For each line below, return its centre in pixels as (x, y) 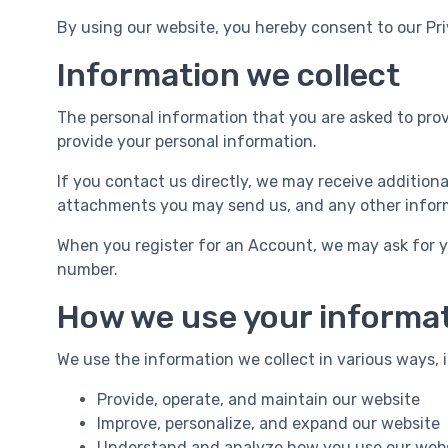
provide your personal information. (187, 141)
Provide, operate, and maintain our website (258, 399)
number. (87, 269)
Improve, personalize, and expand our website (268, 423)
